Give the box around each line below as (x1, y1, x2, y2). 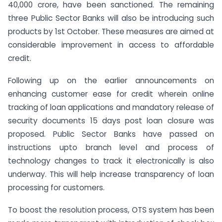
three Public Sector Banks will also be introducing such (8, 13, 214, 24)
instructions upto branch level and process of (8, 142, 214, 153)
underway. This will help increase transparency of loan (8, 168, 214, 179)
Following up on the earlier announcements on (8, 75, 214, 86)
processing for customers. (8, 182, 105, 193)
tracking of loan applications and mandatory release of (8, 102, 214, 112)
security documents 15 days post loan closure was (8, 115, 214, 126)
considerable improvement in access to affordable (8, 40, 214, 51)
